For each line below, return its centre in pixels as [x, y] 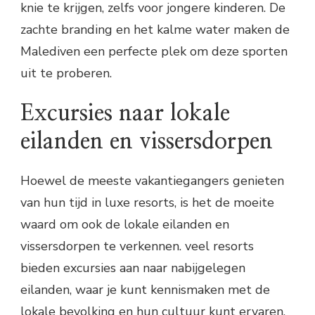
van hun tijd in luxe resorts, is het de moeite [147, 202]
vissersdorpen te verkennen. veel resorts [137, 246]
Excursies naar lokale [125, 113]
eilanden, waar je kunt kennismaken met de [145, 289]
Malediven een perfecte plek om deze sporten [154, 52]
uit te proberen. [66, 73]
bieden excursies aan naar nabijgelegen [133, 268]
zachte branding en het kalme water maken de [155, 30]
